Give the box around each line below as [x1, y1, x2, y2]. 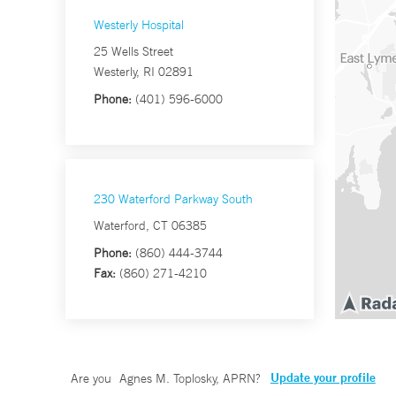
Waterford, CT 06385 [94, 217, 207, 234]
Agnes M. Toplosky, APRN [118, 370, 255, 387]
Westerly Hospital [94, 17, 184, 34]
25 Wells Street [94, 43, 173, 60]
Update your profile [270, 369, 376, 386]
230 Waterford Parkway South [94, 191, 253, 208]
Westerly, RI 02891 [94, 64, 194, 80]
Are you [71, 370, 115, 387]
